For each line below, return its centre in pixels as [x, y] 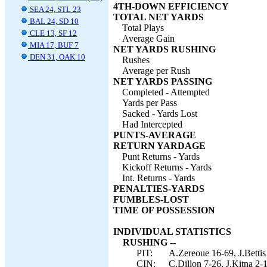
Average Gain [148, 38]
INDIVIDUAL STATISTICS [172, 232]
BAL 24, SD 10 [53, 21]
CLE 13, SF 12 [52, 33]
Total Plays [143, 28]
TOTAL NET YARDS [159, 17]
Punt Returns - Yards [161, 156]
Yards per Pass [150, 103]
